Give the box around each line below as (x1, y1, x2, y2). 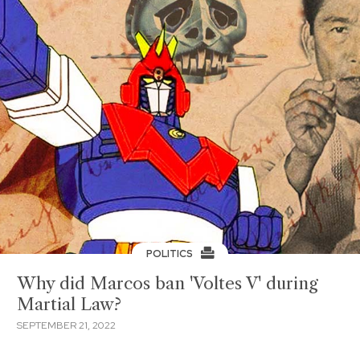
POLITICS (145, 247, 195, 260)
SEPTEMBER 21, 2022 (17, 318, 116, 332)
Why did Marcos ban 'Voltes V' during (17, 273, 318, 293)
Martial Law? (17, 294, 121, 314)
